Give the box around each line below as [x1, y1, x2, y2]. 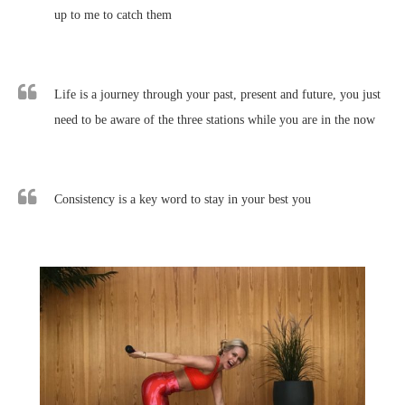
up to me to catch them [54, 7, 172, 22]
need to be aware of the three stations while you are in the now [54, 112, 375, 127]
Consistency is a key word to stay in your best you [54, 192, 311, 206]
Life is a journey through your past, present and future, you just [54, 87, 381, 101]
